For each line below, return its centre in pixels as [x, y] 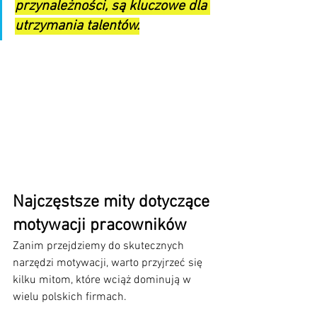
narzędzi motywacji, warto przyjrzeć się [109, 264]
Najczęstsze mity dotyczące [113, 203]
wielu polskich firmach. [70, 298]
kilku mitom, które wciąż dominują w [103, 281]
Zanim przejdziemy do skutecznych [100, 247]
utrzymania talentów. [77, 26]
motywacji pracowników [100, 226]
